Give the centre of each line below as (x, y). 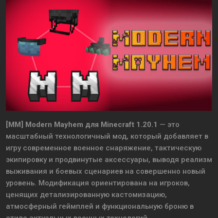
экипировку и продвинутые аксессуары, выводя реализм (109, 160)
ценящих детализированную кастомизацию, (86, 195)
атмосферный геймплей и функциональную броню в (100, 207)
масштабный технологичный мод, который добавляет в (107, 136)
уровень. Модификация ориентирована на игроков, (98, 183)
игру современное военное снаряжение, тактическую (104, 148)
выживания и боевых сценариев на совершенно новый (106, 172)
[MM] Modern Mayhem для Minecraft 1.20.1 (82, 125)
